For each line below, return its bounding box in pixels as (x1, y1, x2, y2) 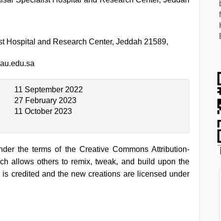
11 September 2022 (14, 85, 83, 94)
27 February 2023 (14, 96, 76, 105)
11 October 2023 (14, 107, 72, 115)
